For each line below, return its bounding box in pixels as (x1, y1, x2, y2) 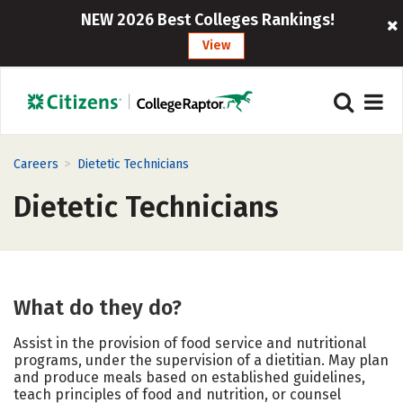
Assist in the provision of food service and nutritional (13, 335, 366, 352)
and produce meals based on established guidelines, (13, 369, 365, 386)
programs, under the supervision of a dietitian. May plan (13, 352, 389, 369)
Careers (13, 157, 58, 172)
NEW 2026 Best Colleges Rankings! (80, 10, 335, 30)
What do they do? (13, 295, 182, 320)
